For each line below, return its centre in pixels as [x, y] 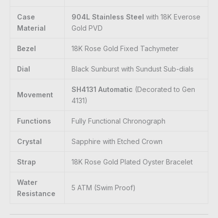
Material [31, 28]
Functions [34, 121]
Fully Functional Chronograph [118, 121]
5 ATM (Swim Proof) [104, 188]
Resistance [36, 194]
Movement [35, 95]
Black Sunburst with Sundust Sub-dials [133, 69]
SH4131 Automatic [102, 90]
